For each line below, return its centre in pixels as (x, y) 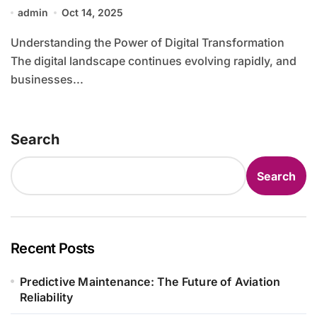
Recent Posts (53, 249)
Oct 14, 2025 (92, 13)
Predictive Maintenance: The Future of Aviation (150, 282)
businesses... (47, 80)
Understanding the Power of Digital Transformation (15, 43)
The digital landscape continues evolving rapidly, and (154, 61)
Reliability (47, 298)
